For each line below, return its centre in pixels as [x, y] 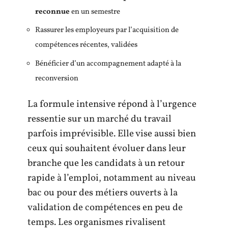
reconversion [57, 78]
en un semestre [95, 12]
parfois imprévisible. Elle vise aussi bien [112, 134]
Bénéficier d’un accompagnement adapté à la [108, 64]
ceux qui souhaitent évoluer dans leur [107, 149]
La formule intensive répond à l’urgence [112, 104]
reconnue [52, 12]
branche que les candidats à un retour [106, 163]
